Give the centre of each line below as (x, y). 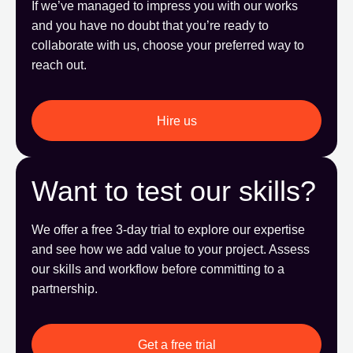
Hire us (176, 121)
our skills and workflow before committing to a (158, 269)
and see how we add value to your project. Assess (171, 249)
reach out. (59, 65)
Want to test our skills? (174, 191)
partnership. (65, 288)
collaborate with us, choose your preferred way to (168, 45)
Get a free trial (176, 344)
